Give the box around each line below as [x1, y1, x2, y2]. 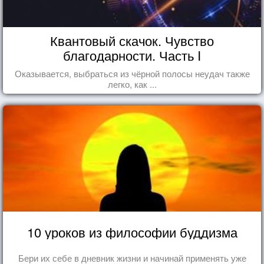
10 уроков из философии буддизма [27, 222, 237, 241]
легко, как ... [107, 77, 157, 90]
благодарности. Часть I [63, 45, 201, 64]
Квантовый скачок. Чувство [50, 31, 214, 49]
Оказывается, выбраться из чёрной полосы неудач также [14, 67, 250, 80]
